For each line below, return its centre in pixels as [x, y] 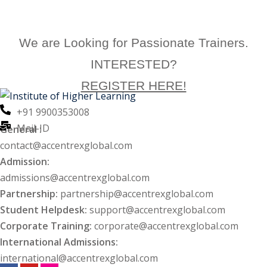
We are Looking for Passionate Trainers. [133, 43]
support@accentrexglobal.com [157, 210]
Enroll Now [133, 15]
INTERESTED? [133, 64]
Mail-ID [33, 128]
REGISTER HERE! [133, 86]
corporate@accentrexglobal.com [166, 226]
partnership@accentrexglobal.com [137, 194]
